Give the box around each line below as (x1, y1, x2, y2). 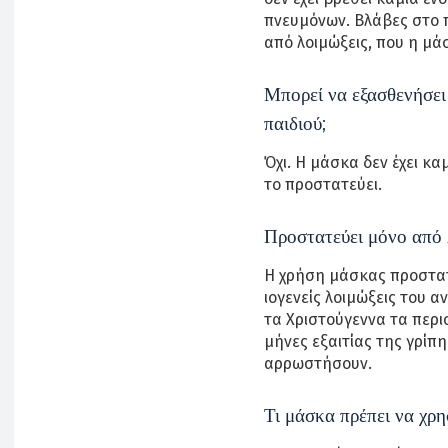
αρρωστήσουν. (264, 353, 372, 373)
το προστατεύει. (264, 174, 382, 194)
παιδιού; (264, 111, 326, 135)
